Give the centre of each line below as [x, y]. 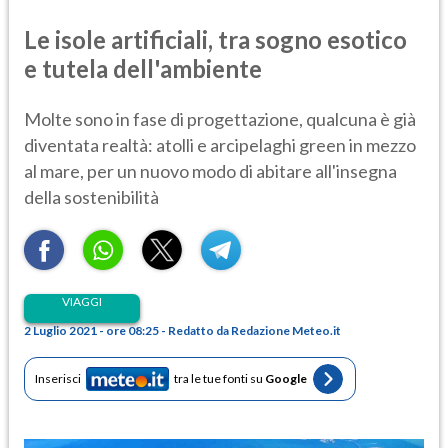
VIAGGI [82, 301]
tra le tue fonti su [219, 379]
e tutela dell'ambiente [143, 68]
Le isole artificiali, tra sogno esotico [215, 39]
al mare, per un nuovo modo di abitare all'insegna [210, 170]
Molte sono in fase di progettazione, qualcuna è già [220, 118]
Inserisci [58, 379]
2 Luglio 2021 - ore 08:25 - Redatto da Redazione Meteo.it [182, 330]
